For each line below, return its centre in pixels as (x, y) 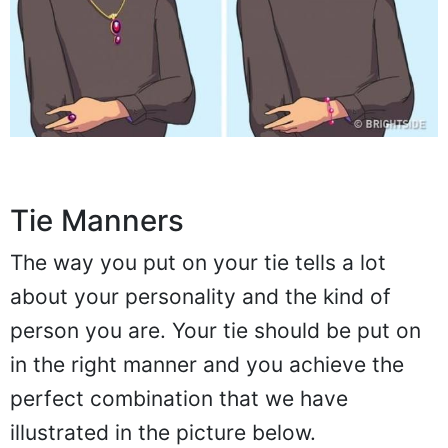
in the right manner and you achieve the (207, 365)
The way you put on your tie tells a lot (198, 263)
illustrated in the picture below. (163, 433)
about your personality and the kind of (200, 297)
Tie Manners (97, 221)
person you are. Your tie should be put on (215, 331)
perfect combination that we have (179, 399)
